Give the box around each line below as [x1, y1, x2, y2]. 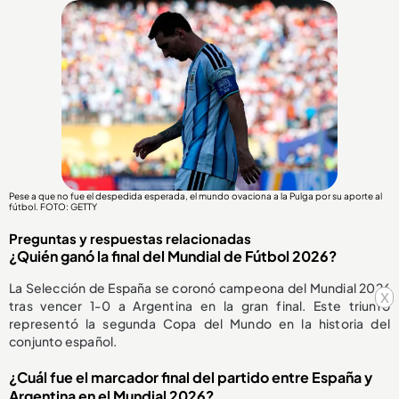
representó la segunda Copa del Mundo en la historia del [9, 315, 390, 332]
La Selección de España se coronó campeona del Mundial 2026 [9, 280, 390, 297]
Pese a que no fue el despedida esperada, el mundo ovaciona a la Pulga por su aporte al [9, 191, 382, 202]
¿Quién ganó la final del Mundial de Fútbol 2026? [9, 247, 337, 266]
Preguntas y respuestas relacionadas [9, 230, 251, 248]
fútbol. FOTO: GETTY [9, 201, 97, 213]
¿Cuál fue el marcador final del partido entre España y [9, 368, 372, 387]
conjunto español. [9, 333, 118, 350]
